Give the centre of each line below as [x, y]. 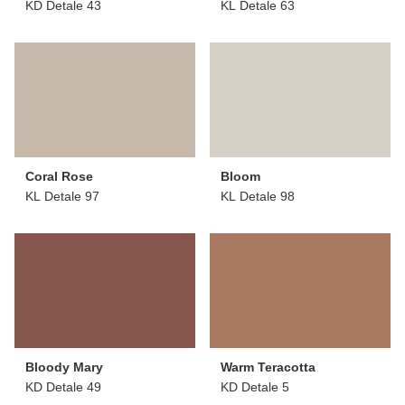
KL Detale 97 [62, 196]
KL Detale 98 [258, 196]
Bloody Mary [64, 367]
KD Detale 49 [63, 386]
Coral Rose [59, 176]
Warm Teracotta [268, 367]
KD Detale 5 [255, 386]
